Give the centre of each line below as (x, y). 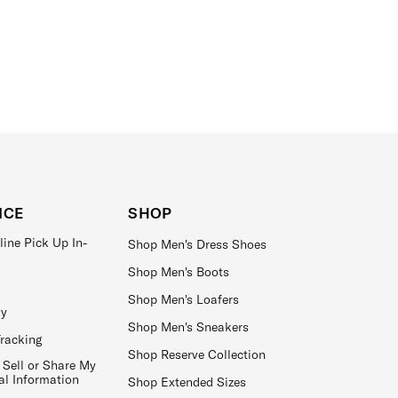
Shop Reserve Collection (197, 355)
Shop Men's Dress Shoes (198, 245)
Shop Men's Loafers (184, 300)
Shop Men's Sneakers (189, 327)
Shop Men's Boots (179, 272)
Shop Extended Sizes (187, 382)
